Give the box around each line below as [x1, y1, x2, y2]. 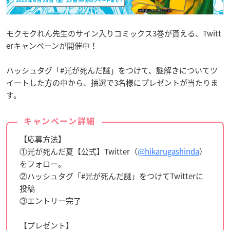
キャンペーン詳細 [24, 117, 95, 125]
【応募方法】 [20, 133, 66, 145]
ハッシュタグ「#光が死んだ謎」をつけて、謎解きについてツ [6, 64, 218, 76]
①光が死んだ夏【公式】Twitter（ [20, 145, 138, 157]
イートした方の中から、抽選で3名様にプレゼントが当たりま [6, 76, 218, 88]
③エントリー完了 [20, 195, 81, 206]
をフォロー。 [20, 158, 66, 169]
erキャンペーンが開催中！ [6, 40, 98, 51]
